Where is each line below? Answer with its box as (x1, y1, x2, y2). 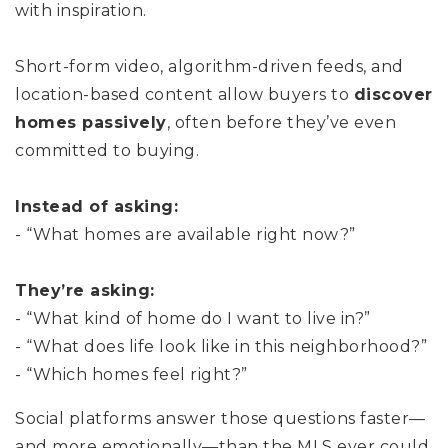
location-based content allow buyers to (15, 84, 354, 104)
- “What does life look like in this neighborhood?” (15, 336, 427, 356)
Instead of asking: (15, 196, 178, 216)
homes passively (15, 112, 167, 132)
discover (353, 84, 433, 104)
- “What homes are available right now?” (15, 224, 356, 244)
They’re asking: (15, 280, 155, 300)
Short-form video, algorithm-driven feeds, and (15, 56, 404, 76)
